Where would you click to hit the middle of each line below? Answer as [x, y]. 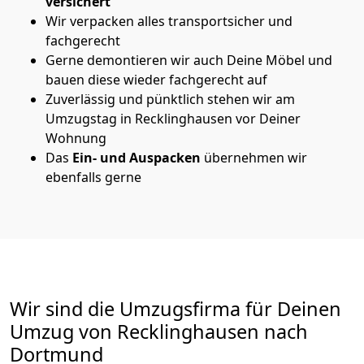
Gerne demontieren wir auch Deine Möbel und [189, 60]
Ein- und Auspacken [135, 157]
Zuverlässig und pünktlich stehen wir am [170, 99]
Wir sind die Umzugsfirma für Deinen [175, 308]
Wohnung [76, 138]
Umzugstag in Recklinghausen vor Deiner [173, 118]
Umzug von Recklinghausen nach [159, 331]
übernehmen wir [254, 157]
